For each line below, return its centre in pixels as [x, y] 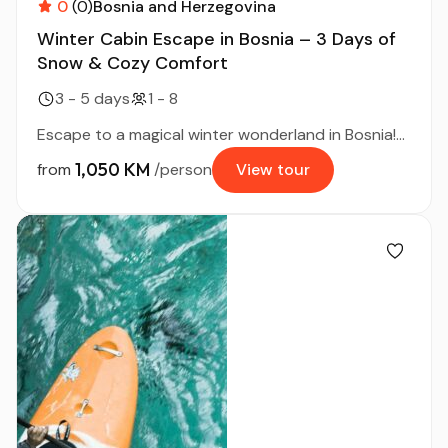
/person [183, 169]
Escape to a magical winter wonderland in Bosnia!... [221, 134]
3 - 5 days [92, 98]
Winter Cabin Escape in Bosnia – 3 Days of [216, 38]
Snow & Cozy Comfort [132, 62]
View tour [273, 169]
